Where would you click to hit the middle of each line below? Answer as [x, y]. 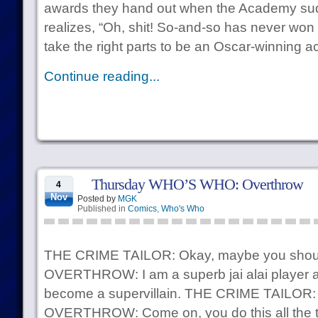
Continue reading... [102, 76]
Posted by [97, 199]
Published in [102, 209]
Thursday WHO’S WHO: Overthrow [197, 184]
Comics [142, 209]
